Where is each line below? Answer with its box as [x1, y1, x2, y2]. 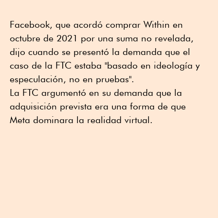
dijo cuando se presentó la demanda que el [10, 46, 190, 57]
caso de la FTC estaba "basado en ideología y [10, 59, 200, 71]
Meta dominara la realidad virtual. [10, 114, 153, 125]
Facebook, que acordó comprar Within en [10, 18, 183, 30]
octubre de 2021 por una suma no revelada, [10, 32, 194, 43]
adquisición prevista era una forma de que [10, 100, 186, 111]
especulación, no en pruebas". [10, 73, 134, 84]
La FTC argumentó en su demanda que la [10, 87, 182, 98]
